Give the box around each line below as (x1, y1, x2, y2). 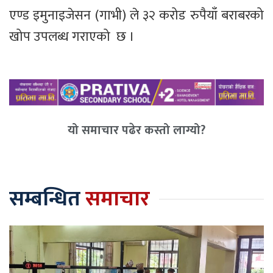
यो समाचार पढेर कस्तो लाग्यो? (68, 119, 205, 141)
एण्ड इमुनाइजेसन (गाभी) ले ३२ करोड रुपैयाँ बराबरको (9, 4, 264, 27)
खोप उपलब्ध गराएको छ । (9, 26, 135, 49)
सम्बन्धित (9, 181, 85, 217)
